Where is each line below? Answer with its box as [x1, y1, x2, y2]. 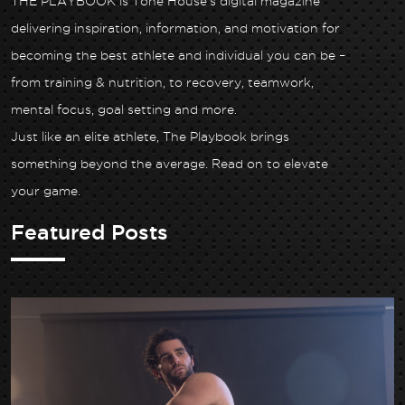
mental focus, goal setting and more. [11, 102, 237, 117]
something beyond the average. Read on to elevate [11, 156, 328, 171]
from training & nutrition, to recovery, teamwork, [11, 75, 314, 89]
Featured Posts [11, 220, 168, 243]
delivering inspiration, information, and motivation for [11, 21, 340, 35]
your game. [11, 184, 80, 198]
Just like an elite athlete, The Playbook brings [11, 129, 289, 144]
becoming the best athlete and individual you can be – [11, 48, 345, 62]
